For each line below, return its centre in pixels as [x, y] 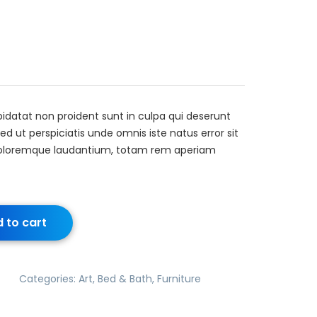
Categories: [49, 279]
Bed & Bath [125, 279]
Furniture [179, 279]
